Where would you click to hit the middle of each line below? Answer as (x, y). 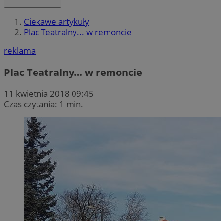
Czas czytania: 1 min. (44, 104)
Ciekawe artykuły (56, 22)
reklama (20, 51)
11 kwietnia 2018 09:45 (49, 93)
